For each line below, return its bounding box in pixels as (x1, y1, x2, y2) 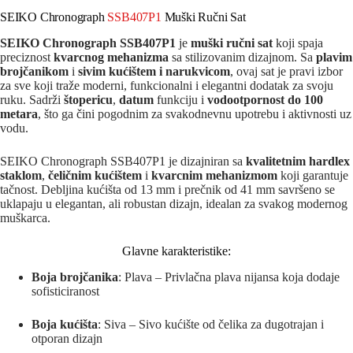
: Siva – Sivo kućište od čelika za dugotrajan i (98, 318, 324, 332)
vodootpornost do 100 (207, 93, 323, 107)
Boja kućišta (32, 318, 98, 332)
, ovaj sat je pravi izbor (230, 65, 343, 79)
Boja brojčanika (32, 270, 118, 284)
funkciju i (154, 93, 207, 107)
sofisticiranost (32, 284, 99, 299)
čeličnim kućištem (48, 169, 142, 183)
